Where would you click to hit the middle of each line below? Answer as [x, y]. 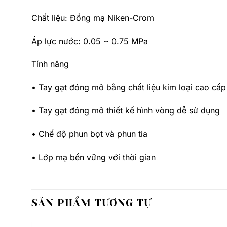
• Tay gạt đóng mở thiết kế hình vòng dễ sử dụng [126, 110]
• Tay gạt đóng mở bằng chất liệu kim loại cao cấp [129, 87]
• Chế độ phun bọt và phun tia [89, 134]
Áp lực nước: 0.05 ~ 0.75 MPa [90, 41]
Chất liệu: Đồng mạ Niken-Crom [93, 17]
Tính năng [50, 64]
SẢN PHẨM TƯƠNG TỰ [91, 203]
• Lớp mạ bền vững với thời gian [93, 157]
